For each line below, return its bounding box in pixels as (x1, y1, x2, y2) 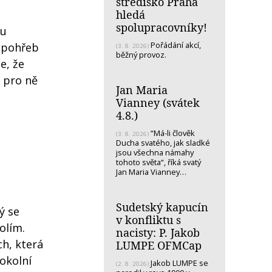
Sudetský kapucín (116, 199, 208, 214)
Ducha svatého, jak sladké (116, 137, 210, 148)
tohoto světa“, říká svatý (116, 156, 201, 168)
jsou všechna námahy (116, 146, 194, 158)
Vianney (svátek (116, 95, 200, 110)
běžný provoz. (116, 49, 168, 60)
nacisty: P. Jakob (116, 225, 200, 240)
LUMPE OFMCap (116, 237, 202, 253)
